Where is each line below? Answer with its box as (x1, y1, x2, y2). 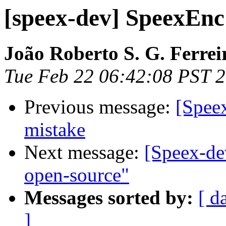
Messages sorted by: (24, 187, 193, 209)
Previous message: (24, 96, 176, 118)
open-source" (24, 164, 129, 186)
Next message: (24, 141, 144, 163)
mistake (24, 119, 85, 141)
